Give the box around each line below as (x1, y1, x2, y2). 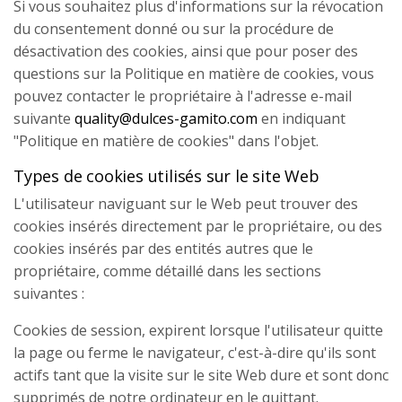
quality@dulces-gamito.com (74, 109, 258, 128)
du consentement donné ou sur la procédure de (13, 19, 334, 39)
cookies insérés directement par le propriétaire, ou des (13, 216, 382, 236)
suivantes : (13, 284, 84, 303)
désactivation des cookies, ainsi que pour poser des (13, 41, 358, 61)
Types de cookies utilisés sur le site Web (13, 165, 319, 187)
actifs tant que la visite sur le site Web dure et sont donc (13, 365, 389, 385)
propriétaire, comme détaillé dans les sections (13, 261, 321, 281)
